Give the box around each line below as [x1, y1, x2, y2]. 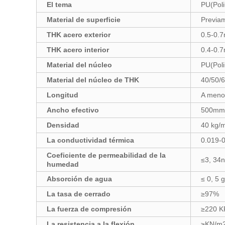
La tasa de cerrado [47, 190, 110, 198]
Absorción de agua [47, 175, 112, 183]
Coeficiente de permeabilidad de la [47, 151, 166, 159]
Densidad [47, 121, 79, 129]
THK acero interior [47, 46, 109, 54]
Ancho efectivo [47, 106, 99, 114]
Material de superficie [47, 16, 121, 24]
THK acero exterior [47, 31, 110, 39]
